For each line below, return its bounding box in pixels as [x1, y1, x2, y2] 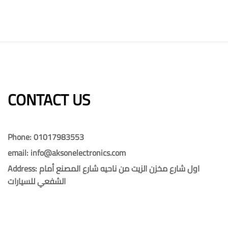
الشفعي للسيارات [8, 173, 66, 189]
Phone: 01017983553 [8, 129, 84, 145]
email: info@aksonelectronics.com [8, 145, 126, 160]
